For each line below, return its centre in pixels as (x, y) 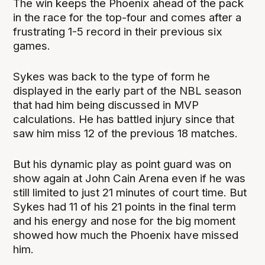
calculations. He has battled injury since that (124, 119)
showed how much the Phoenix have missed (126, 235)
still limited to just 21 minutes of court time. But (130, 193)
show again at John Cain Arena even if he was (130, 179)
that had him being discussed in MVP (106, 105)
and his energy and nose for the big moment (125, 221)
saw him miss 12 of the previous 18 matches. (126, 134)
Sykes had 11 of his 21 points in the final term (125, 207)
